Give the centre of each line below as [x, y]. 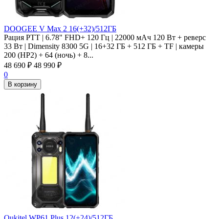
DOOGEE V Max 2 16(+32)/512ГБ [60, 28]
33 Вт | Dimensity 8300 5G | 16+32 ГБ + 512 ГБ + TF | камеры [104, 46]
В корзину [22, 84]
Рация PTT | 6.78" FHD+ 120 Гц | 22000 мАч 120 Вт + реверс [105, 37]
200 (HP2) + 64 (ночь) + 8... [49, 55]
